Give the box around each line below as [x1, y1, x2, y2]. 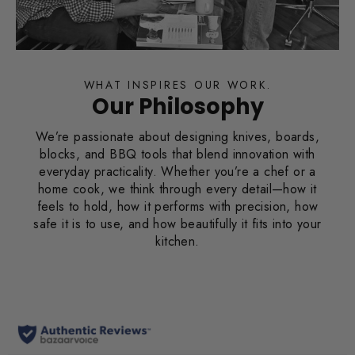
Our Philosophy [91, 91, 264, 123]
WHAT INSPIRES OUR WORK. [83, 77, 272, 94]
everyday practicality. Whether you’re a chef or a [39, 162, 316, 181]
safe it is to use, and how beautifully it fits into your [33, 215, 322, 234]
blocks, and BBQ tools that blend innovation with [40, 145, 315, 164]
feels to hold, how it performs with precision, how [36, 197, 319, 216]
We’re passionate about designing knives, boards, [35, 128, 320, 147]
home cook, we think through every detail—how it [38, 180, 317, 199]
